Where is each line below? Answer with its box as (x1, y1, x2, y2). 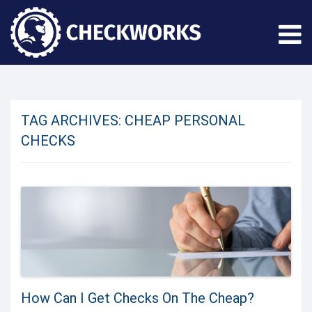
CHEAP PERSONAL (125, 112, 245, 129)
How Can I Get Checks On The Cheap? (21, 290, 254, 307)
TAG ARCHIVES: (21, 112, 125, 129)
